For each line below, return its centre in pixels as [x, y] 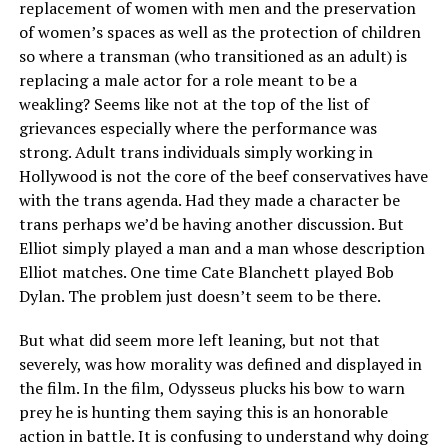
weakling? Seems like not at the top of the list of [193, 104]
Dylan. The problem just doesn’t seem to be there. [199, 296]
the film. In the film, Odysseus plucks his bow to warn [211, 388]
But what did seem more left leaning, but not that [199, 340]
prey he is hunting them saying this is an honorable [203, 412]
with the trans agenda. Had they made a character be [209, 200]
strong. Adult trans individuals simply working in [195, 152]
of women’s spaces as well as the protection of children [219, 32]
